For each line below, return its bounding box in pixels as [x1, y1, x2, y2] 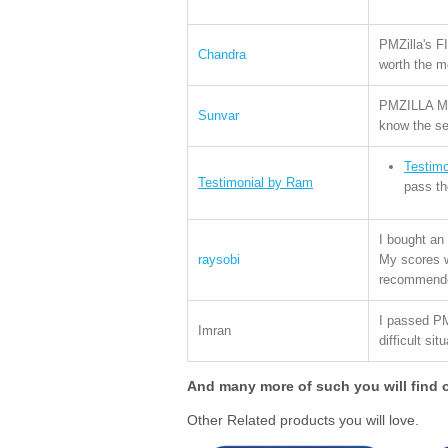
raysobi [198, 252, 240, 268]
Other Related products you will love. [187, 412, 419, 429]
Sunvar [198, 108, 239, 124]
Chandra [198, 47, 246, 63]
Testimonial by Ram [198, 175, 313, 191]
